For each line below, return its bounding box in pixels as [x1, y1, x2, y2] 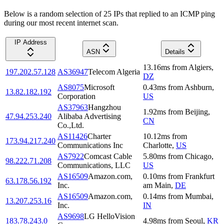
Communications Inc [57, 140, 123, 149]
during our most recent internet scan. [4, 18, 118, 27]
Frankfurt [185, 171, 214, 180]
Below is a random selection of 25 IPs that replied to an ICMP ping [4, 9, 215, 18]
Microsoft [84, 82, 114, 91]
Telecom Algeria [88, 67, 140, 76]
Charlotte [143, 140, 172, 149]
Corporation [57, 91, 95, 100]
